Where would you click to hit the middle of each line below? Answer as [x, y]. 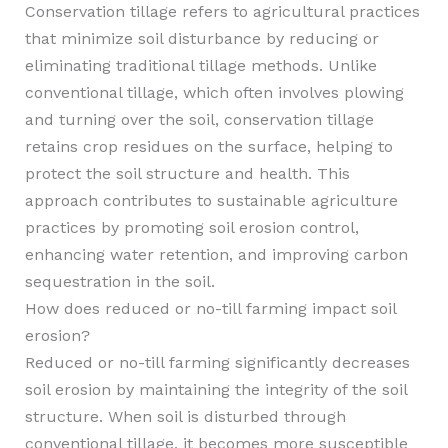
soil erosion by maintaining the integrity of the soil [215, 389]
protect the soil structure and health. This [187, 173]
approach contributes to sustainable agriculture [211, 200]
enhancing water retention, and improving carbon [216, 254]
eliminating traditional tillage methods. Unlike [200, 65]
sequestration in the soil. [119, 281]
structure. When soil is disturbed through [185, 416]
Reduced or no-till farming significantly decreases [217, 362]
